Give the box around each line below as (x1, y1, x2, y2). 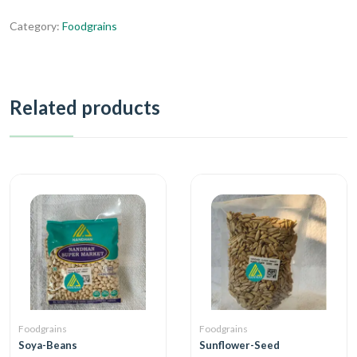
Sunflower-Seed (199, 339, 280, 351)
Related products (10, 96, 160, 119)
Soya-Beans (18, 339, 77, 351)
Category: (10, 19, 62, 33)
